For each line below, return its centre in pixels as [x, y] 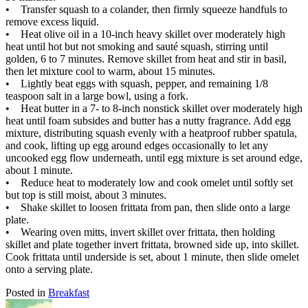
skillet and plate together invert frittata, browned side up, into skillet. [152, 244]
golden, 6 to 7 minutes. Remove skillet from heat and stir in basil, [146, 58]
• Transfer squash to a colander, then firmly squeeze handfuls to [146, 9]
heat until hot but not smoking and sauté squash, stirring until [137, 46]
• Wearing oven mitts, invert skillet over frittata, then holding [140, 232]
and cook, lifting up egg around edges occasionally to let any [137, 145]
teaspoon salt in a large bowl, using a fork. [97, 96]
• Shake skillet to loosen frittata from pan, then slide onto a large [148, 207]
